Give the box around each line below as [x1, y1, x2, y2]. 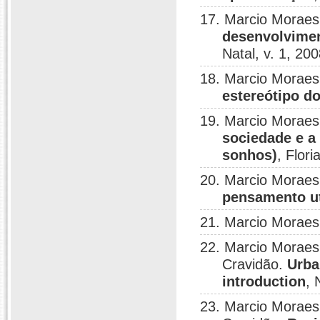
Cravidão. [222, 256, 288, 272]
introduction [222, 274, 306, 289]
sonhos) [222, 147, 278, 163]
